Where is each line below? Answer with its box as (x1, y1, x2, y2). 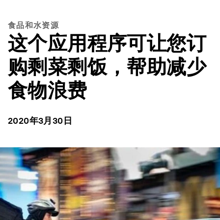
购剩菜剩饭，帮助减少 (8, 55, 206, 79)
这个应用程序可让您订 (8, 31, 206, 55)
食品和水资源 (8, 21, 59, 30)
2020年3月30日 (8, 115, 72, 126)
